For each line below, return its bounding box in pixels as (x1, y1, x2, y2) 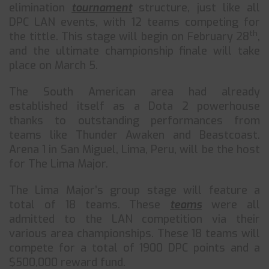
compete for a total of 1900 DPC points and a (9, 241, 260, 255)
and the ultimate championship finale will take (9, 44, 260, 58)
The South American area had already (9, 85, 260, 99)
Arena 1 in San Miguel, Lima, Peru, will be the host (9, 142, 260, 157)
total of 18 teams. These (9, 198, 171, 212)
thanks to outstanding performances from (9, 113, 260, 128)
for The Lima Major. (9, 157, 108, 171)
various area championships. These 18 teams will (9, 226, 260, 241)
